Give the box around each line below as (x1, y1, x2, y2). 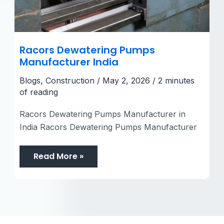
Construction (45, 75, 94, 85)
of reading (19, 86, 58, 97)
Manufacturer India (19, 54, 118, 69)
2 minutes (157, 75, 194, 85)
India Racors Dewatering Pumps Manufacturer (19, 121, 197, 132)
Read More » (33, 150, 83, 162)
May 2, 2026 (102, 75, 152, 85)
